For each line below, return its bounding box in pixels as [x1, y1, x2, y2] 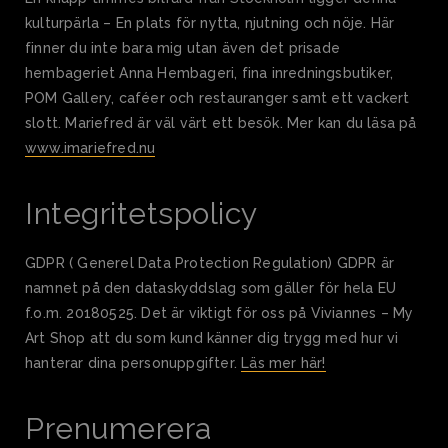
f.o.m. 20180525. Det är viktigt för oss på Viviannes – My [25, 305, 414, 322]
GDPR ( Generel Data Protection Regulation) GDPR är [25, 255, 395, 272]
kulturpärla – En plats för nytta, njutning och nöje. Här [25, 15, 395, 32]
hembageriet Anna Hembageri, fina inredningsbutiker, [25, 65, 394, 82]
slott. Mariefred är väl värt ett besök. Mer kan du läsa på [25, 115, 417, 132]
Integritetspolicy [25, 196, 258, 232]
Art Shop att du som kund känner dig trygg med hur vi [25, 330, 399, 347]
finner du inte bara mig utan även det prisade [25, 40, 341, 57]
